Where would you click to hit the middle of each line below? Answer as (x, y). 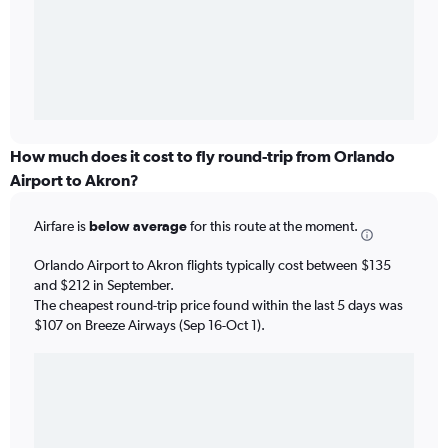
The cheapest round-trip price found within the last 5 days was (218, 304)
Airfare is (61, 226)
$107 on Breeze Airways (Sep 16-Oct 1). (149, 324)
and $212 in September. (104, 284)
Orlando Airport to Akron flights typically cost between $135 (212, 264)
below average (138, 226)
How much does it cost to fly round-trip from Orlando (202, 156)
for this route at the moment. (272, 226)
